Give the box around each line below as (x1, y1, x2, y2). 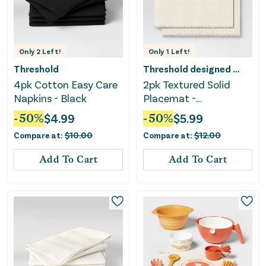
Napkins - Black (14, 91, 87, 104)
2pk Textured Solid (143, 77, 230, 91)
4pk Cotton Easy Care (14, 77, 118, 91)
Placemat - (143, 91, 196, 104)
